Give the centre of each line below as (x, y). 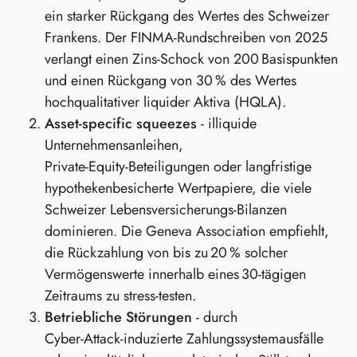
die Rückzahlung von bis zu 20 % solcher (166, 252)
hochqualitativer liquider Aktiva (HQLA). (165, 102)
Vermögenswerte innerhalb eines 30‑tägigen (175, 274)
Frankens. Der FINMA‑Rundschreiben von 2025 (186, 37)
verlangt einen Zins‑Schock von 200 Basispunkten (191, 59)
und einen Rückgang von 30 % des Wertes (171, 80)
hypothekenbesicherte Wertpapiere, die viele (178, 188)
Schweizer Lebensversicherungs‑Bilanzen (166, 209)
